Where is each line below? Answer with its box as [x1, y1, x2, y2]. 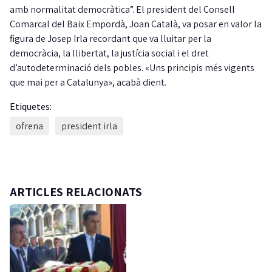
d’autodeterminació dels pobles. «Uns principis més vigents [10, 61, 254, 75]
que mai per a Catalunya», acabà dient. [10, 76, 166, 89]
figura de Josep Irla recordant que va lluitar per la [10, 32, 211, 46]
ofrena [16, 120, 43, 133]
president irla [61, 120, 117, 133]
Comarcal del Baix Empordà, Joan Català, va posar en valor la [10, 18, 262, 31]
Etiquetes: [10, 100, 52, 114]
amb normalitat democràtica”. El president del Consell [10, 3, 235, 16]
